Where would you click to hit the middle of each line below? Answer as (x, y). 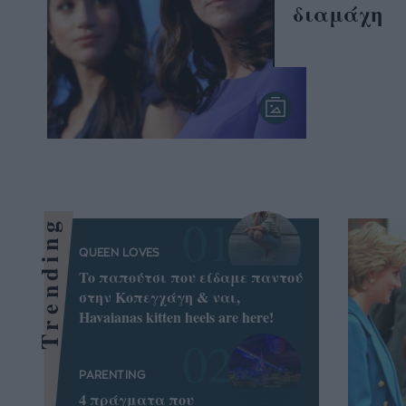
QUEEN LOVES (119, 253)
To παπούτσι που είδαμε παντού (191, 277)
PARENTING (112, 375)
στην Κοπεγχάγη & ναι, (160, 297)
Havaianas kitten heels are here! (177, 317)
